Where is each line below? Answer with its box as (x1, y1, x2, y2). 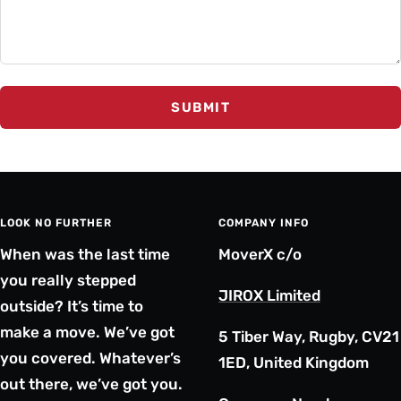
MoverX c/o (218, 245, 302, 264)
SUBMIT (171, 99, 230, 116)
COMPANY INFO (218, 217, 309, 230)
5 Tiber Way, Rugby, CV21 (218, 328, 399, 346)
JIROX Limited (218, 286, 320, 305)
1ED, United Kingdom (218, 354, 369, 372)
